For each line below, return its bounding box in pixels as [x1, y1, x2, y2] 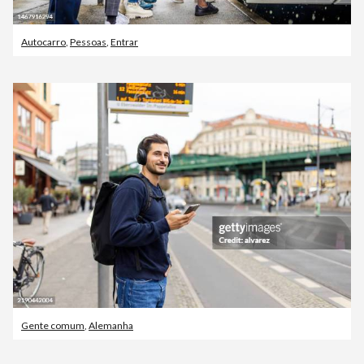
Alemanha [89, 319, 133, 332]
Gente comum [21, 319, 84, 332]
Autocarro [21, 35, 66, 48]
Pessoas [70, 35, 106, 48]
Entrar [110, 35, 138, 48]
